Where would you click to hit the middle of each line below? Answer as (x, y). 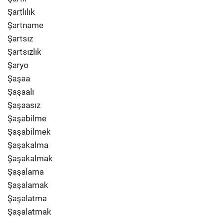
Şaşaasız (24, 105)
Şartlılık (21, 12)
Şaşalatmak (29, 212)
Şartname (25, 25)
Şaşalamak (28, 185)
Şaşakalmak (30, 158)
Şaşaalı (21, 92)
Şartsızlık (24, 52)
